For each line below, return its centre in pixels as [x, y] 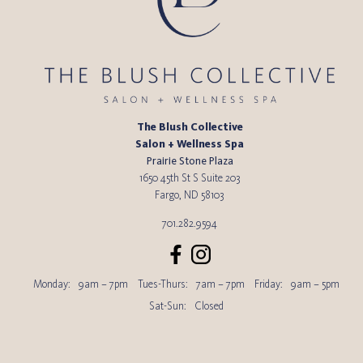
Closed [209, 305]
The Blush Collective [190, 127]
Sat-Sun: [168, 305]
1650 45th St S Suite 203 [190, 178]
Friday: [269, 283]
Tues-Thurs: [163, 283]
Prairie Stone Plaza [190, 161]
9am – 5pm [315, 283]
